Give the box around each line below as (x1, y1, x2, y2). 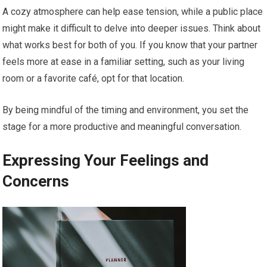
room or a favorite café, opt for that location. (2, 72, 185, 84)
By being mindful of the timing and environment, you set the (2, 104, 249, 116)
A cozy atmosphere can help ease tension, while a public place (2, 5, 263, 17)
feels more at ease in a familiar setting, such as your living (2, 55, 245, 67)
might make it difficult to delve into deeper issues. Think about (2, 22, 261, 34)
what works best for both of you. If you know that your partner (2, 39, 258, 51)
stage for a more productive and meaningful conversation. (2, 120, 242, 132)
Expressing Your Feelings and (2, 151, 209, 169)
